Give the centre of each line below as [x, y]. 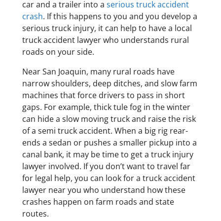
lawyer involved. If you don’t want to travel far [106, 166]
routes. [35, 214]
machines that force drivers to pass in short [103, 95]
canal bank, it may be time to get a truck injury [108, 155]
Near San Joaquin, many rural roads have [98, 72]
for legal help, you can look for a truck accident [109, 178]
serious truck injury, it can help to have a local [107, 28]
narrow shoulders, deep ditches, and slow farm [110, 84]
